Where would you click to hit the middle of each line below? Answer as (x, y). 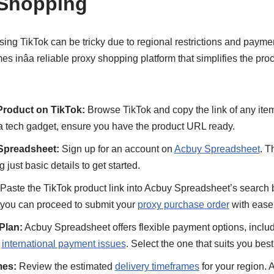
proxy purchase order (183, 205)
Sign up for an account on (117, 149)
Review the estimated (65, 266)
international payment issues (64, 244)
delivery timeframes (157, 266)
